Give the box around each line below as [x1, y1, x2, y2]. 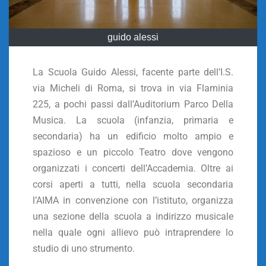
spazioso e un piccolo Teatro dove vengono [33, 146, 233, 158]
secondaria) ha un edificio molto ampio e [33, 130, 233, 142]
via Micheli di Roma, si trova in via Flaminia [33, 82, 233, 94]
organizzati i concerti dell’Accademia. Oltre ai [33, 162, 233, 174]
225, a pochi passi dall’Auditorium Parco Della [33, 98, 233, 110]
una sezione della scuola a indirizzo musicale [33, 210, 233, 222]
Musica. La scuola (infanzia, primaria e [33, 114, 233, 126]
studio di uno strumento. [33, 242, 135, 254]
